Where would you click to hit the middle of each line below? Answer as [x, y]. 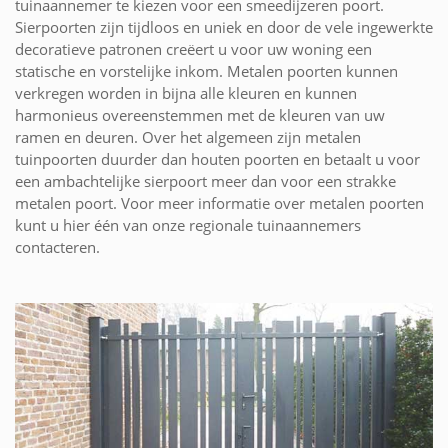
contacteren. [57, 246]
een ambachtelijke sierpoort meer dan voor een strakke [205, 180]
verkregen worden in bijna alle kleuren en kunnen [186, 92]
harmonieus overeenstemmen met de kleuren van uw [200, 114]
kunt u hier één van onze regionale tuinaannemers [188, 224]
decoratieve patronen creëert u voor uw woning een [193, 48]
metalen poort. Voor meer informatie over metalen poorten [219, 202]
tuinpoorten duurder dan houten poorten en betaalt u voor [217, 158]
